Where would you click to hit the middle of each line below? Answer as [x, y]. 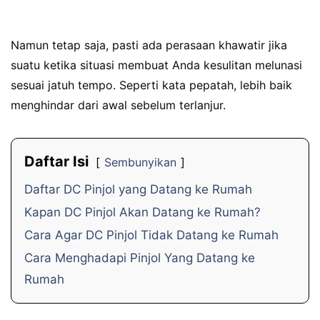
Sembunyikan [140, 162]
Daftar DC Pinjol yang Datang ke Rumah [138, 189]
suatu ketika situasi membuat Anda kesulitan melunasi [156, 65]
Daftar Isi [56, 161]
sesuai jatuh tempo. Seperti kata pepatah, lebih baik [151, 85]
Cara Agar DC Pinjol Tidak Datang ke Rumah [151, 235]
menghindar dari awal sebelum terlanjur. [118, 105]
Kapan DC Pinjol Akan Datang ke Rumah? [142, 212]
